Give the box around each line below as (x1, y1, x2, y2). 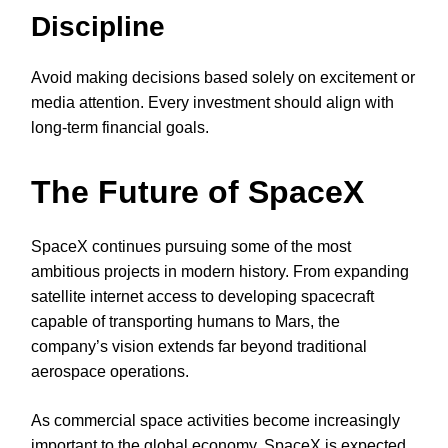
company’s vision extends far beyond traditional (31, 337, 367, 355)
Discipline (31, 11, 165, 43)
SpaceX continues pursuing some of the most (31, 237, 351, 255)
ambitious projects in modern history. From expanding (31, 262, 409, 280)
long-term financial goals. (31, 119, 209, 137)
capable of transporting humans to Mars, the (31, 312, 340, 330)
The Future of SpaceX (31, 173, 364, 210)
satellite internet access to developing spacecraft (31, 287, 374, 305)
